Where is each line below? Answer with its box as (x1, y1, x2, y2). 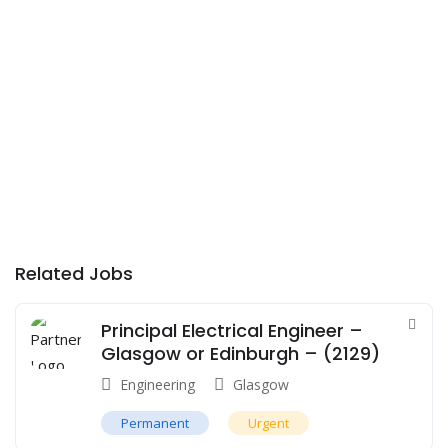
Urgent (248, 413, 289, 432)
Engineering (120, 374, 195, 394)
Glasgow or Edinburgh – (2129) (101, 340, 380, 366)
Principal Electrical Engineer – (101, 317, 363, 343)
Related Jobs (15, 260, 133, 286)
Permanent (121, 413, 189, 432)
